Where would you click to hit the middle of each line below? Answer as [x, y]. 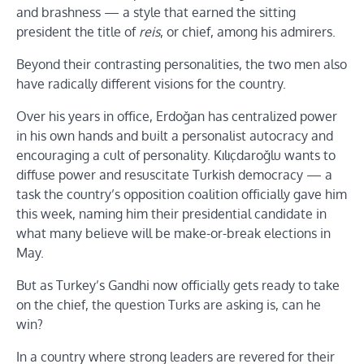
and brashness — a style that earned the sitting [156, 12]
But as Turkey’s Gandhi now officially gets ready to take [178, 285]
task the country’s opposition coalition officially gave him [182, 194]
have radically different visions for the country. [151, 83]
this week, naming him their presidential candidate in [171, 213]
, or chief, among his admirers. [248, 31]
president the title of [78, 31]
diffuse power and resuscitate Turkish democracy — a [174, 174]
